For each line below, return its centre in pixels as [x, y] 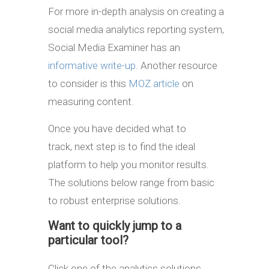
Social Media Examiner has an [114, 47]
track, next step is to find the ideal [122, 146]
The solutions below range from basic [131, 182]
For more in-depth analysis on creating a [136, 11]
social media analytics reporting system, [136, 29]
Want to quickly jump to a [115, 225]
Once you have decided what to [117, 128]
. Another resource [177, 65]
